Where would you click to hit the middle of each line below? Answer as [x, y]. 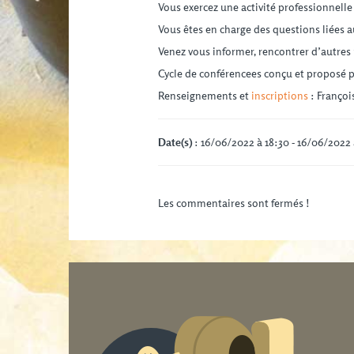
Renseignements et [204, 96]
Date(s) [175, 142]
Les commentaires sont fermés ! [233, 203]
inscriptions [279, 96]
